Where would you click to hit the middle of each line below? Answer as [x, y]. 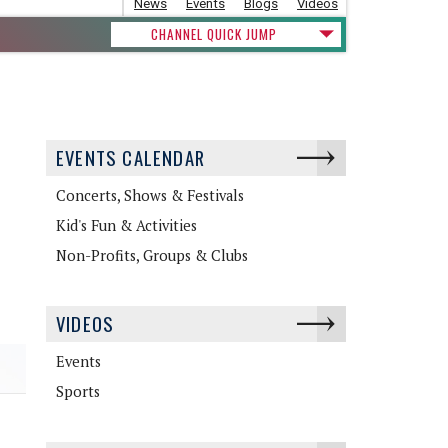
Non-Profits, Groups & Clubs [152, 255]
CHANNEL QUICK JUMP [213, 34]
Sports [78, 391]
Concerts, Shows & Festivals [150, 195]
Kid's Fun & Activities [126, 225]
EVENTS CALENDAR [130, 157]
